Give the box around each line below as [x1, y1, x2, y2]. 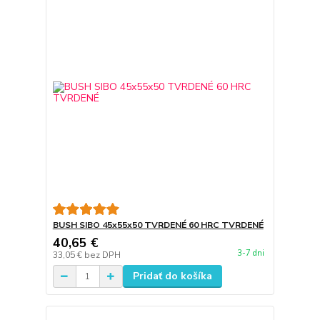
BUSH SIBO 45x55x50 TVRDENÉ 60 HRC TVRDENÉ [52, 219, 264, 231]
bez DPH [84, 249, 121, 261]
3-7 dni [236, 248, 264, 259]
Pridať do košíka [132, 269, 212, 284]
